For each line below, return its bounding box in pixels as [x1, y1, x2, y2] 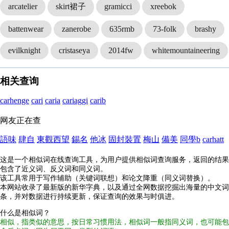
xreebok [150, 2, 176, 11]
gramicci [104, 2, 132, 11]
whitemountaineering [152, 46, 220, 55]
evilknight [8, 46, 40, 55]
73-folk [153, 25, 176, 34]
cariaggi [62, 96, 88, 105]
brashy [195, 25, 216, 34]
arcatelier [8, 2, 37, 11]
